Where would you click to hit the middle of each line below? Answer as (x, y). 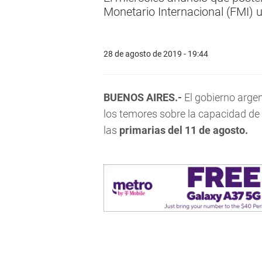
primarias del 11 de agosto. (184, 130)
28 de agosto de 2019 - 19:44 (156, 54)
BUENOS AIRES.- (143, 97)
